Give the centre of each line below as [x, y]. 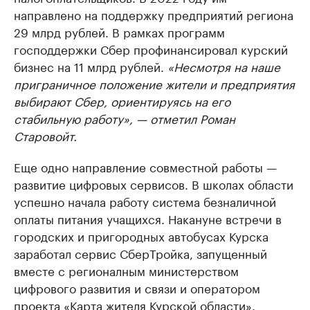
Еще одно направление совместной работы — [145, 166]
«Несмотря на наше [224, 66]
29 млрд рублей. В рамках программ [119, 31]
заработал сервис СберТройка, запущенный [140, 253]
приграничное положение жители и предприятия [154, 83]
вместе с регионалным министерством [126, 270]
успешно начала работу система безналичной [145, 201]
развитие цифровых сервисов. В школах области [154, 184]
